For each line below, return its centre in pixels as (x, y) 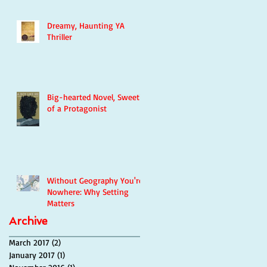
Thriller (60, 37)
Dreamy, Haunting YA (86, 25)
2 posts (74, 242)
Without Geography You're (95, 180)
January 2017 (32, 255)
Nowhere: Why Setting (66, 192)
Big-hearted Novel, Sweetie (97, 97)
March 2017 (29, 242)
